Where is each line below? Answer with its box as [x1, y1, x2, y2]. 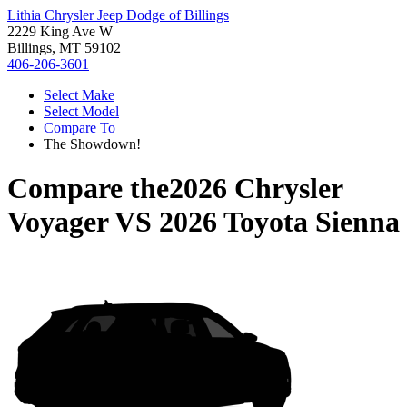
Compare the [7, 172, 169, 205]
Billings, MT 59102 [7, 40, 121, 55]
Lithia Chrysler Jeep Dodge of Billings [7, 7, 229, 23]
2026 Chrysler [169, 172, 342, 205]
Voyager [7, 205, 108, 239]
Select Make [44, 87, 114, 103]
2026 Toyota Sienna [159, 205, 400, 239]
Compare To [44, 120, 115, 135]
